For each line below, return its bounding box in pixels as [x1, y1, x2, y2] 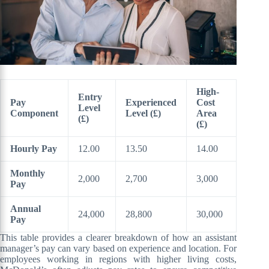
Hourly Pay [10, 143, 57, 154]
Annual [10, 203, 41, 214]
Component [10, 107, 58, 118]
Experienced [125, 97, 177, 107]
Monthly [10, 168, 45, 178]
